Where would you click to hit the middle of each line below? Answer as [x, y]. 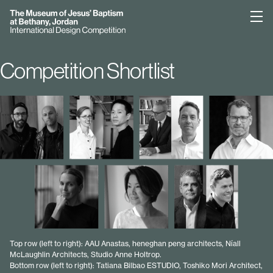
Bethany [31, 14]
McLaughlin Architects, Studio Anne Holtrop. [86, 255]
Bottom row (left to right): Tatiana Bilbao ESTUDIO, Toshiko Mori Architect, [136, 266]
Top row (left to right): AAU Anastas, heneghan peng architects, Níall [125, 244]
